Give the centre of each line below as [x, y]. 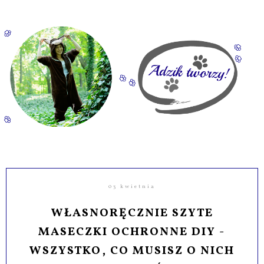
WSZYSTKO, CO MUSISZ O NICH [132, 251]
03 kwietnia [132, 186]
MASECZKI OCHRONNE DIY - [132, 232]
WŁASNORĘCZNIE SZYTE [132, 213]
